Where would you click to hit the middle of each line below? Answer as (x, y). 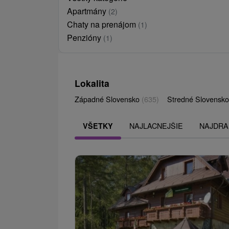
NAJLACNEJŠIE (156, 126)
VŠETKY (98, 126)
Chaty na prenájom (102, 25)
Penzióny (85, 38)
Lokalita (92, 83)
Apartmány (88, 11)
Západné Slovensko (108, 99)
